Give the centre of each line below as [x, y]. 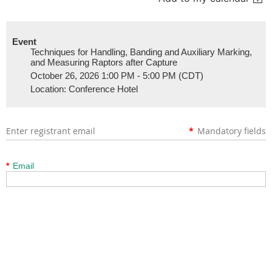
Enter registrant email [51, 131]
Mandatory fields [232, 131]
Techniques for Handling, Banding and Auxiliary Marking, [141, 52]
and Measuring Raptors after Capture [104, 63]
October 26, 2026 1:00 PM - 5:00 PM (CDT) [117, 76]
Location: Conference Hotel [84, 89]
